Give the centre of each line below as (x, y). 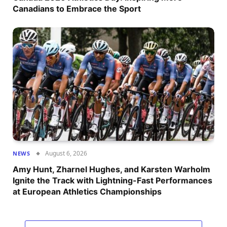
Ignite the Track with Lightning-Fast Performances (112, 181)
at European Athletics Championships (87, 192)
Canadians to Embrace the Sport (77, 9)
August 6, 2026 (66, 154)
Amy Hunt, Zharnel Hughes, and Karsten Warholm (111, 169)
